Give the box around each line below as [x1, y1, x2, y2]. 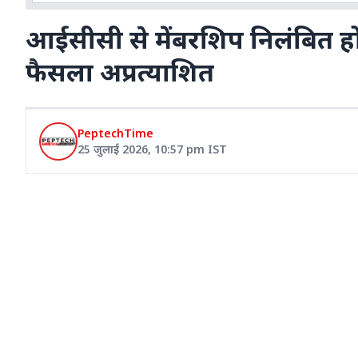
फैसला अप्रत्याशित [26, 54, 214, 89]
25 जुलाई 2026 [78, 141, 148, 157]
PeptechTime [78, 125, 153, 141]
